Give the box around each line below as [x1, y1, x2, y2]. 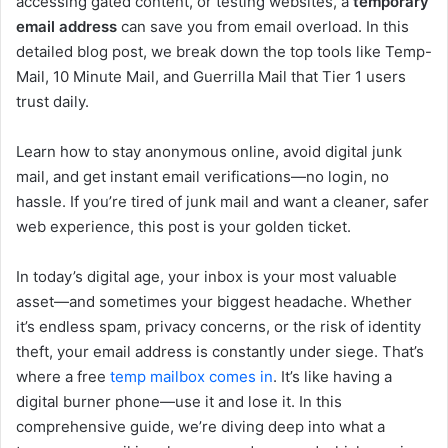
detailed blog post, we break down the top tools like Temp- [16, 42, 432, 62]
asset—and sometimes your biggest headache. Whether [16, 292, 412, 312]
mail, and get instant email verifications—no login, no [16, 167, 389, 187]
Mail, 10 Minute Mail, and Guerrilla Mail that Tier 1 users [16, 67, 406, 87]
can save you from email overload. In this [117, 17, 409, 37]
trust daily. [16, 92, 89, 112]
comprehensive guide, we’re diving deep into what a [16, 417, 385, 437]
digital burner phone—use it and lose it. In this [16, 392, 342, 412]
